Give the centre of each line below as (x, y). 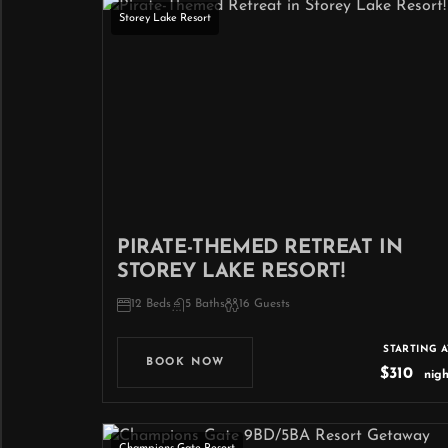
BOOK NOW (185, 362)
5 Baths (205, 304)
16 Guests (264, 304)
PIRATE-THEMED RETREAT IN (260, 248)
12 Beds (151, 304)
